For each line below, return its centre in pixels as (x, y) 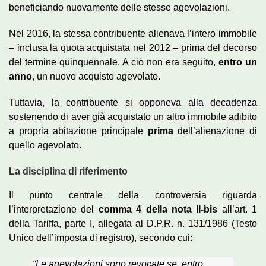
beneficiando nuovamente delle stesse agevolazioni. (119, 8)
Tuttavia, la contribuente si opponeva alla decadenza (133, 103)
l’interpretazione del (54, 210)
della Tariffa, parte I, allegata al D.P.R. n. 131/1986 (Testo (133, 224)
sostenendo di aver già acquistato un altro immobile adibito (133, 117)
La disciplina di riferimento (68, 172)
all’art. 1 (237, 210)
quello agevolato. (45, 145)
